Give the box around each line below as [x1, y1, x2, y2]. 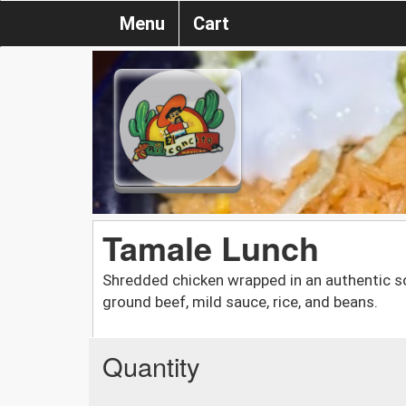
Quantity [102, 346, 200, 384]
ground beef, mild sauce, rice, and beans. [102, 292, 378, 311]
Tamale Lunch [102, 223, 319, 271]
